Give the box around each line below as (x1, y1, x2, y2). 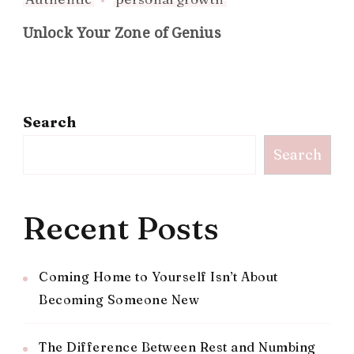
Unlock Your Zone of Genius (23, 22, 221, 42)
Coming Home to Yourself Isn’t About (39, 268, 278, 284)
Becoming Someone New (39, 291, 199, 307)
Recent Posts (23, 208, 219, 247)
